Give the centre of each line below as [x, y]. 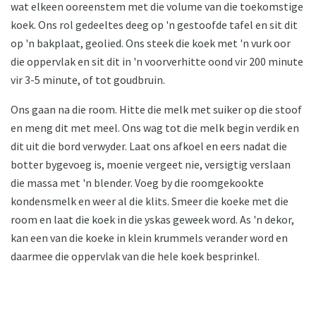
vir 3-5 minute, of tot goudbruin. [88, 80]
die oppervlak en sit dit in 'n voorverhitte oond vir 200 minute [157, 62]
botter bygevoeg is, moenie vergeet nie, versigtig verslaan [151, 165]
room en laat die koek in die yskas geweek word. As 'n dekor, [152, 220]
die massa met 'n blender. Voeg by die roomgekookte [137, 183]
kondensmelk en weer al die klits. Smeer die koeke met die [150, 201]
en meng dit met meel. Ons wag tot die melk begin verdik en [155, 128]
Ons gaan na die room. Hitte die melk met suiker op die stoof [156, 110]
